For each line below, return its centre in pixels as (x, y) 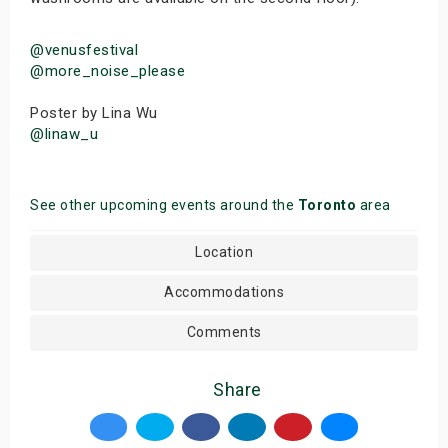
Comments (224, 332)
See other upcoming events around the (164, 205)
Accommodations (224, 292)
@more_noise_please (107, 71)
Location (224, 252)
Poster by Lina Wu (94, 113)
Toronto (326, 205)
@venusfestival (84, 50)
